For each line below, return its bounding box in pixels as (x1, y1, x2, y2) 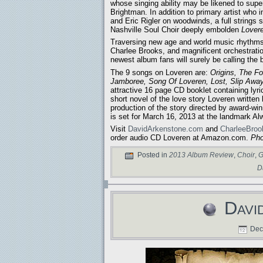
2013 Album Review (169, 151, 234, 160)
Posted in (136, 151, 169, 160)
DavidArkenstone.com (128, 124, 203, 134)
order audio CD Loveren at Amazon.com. (110, 133, 251, 143)
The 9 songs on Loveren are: (110, 68, 210, 77)
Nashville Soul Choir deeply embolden (110, 25, 241, 34)
